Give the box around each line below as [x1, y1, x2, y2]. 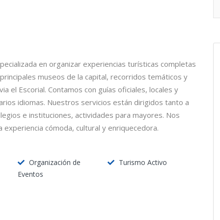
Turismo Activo [118, 158, 167, 167]
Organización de [29, 158, 81, 167]
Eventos [18, 169, 43, 179]
